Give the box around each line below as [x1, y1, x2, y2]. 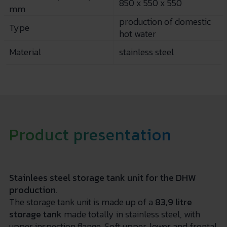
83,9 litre [155, 195, 192, 209]
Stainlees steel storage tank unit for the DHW [9, 170, 196, 184]
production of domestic [119, 14, 211, 28]
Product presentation [9, 122, 171, 147]
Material [9, 45, 41, 59]
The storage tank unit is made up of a [9, 195, 155, 209]
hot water [119, 26, 156, 41]
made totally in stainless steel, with [61, 207, 200, 221]
